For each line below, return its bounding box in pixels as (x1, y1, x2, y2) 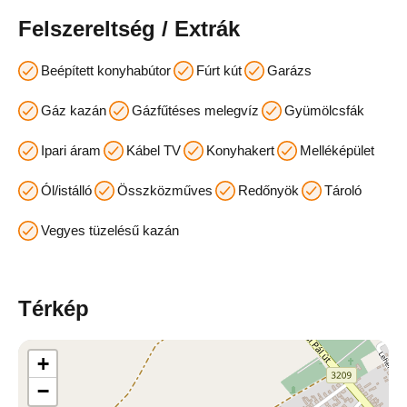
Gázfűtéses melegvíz (132, 103, 259, 118)
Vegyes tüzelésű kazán (41, 223, 179, 238)
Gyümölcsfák (284, 103, 364, 118)
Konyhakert (206, 143, 274, 158)
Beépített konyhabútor (41, 63, 171, 78)
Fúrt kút (196, 63, 242, 78)
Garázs (267, 63, 312, 78)
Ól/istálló (41, 183, 92, 198)
